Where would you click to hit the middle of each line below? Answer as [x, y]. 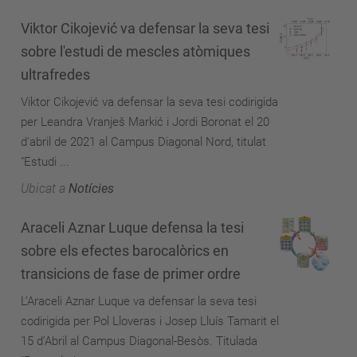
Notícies [91, 188]
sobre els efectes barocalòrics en [125, 250]
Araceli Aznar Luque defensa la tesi [132, 227]
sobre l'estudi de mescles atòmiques [135, 51]
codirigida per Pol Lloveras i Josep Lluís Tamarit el [150, 321]
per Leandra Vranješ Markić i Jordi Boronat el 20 [145, 122]
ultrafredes [55, 75]
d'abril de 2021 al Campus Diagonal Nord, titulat [143, 142]
